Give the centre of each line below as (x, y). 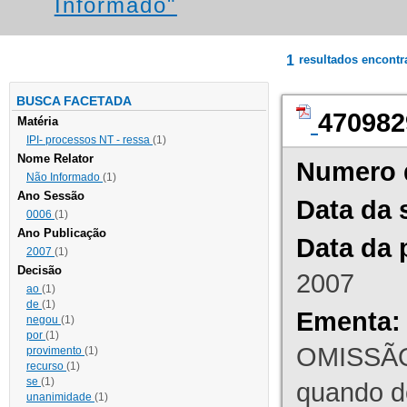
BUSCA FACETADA (74, 101)
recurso (46, 367)
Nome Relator (55, 159)
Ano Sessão (51, 196)
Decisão (40, 271)
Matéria (38, 122)
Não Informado (65, 178)
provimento (55, 351)
